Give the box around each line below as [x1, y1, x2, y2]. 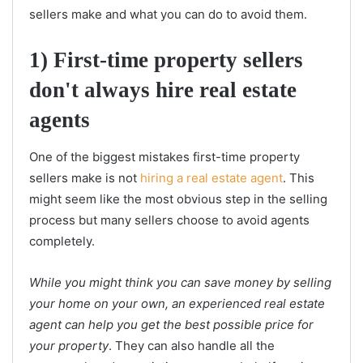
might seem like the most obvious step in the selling [29, 190, 327, 207]
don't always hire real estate [29, 78, 297, 103]
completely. [29, 233, 95, 249]
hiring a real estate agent [140, 169, 283, 186]
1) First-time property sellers [29, 48, 303, 73]
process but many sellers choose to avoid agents [29, 211, 310, 228]
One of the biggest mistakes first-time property [29, 148, 300, 164]
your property [29, 337, 109, 353]
